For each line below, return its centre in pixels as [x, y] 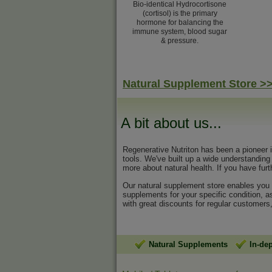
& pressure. [180, 41]
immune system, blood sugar [180, 32]
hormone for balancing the [180, 22]
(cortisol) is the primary [180, 13]
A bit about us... [171, 123]
